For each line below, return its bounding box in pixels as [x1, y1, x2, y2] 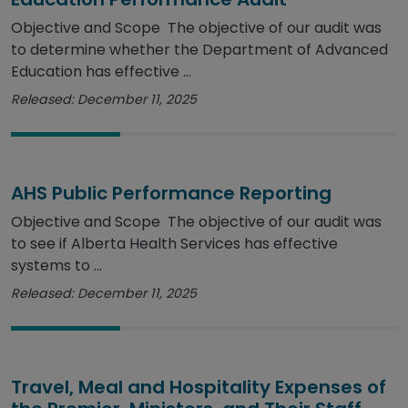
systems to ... [11, 255, 102, 277]
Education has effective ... [11, 61, 191, 83]
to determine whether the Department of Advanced [11, 39, 388, 61]
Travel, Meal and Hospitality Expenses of [11, 374, 386, 401]
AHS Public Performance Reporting [11, 180, 331, 207]
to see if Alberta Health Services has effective [11, 233, 338, 255]
